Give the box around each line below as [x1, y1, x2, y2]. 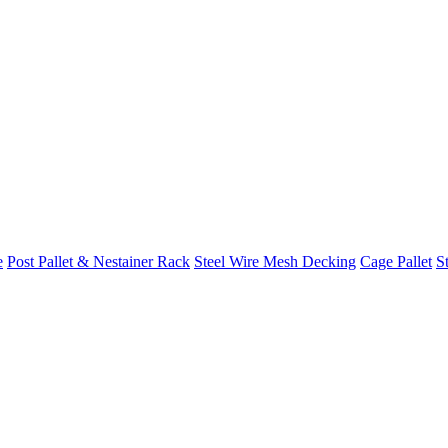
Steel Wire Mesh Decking [194, 252, 356, 270]
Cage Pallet [360, 252, 432, 270]
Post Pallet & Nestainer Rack [7, 252, 190, 270]
